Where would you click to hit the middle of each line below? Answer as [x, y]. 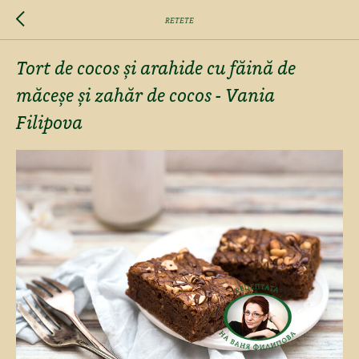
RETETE [179, 21]
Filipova [49, 124]
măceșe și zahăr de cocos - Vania [145, 97]
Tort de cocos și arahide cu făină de [156, 70]
